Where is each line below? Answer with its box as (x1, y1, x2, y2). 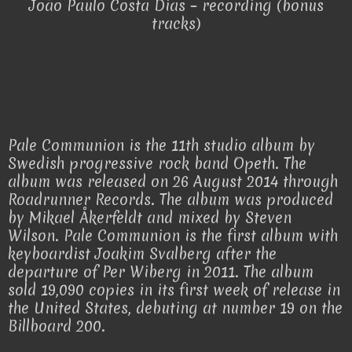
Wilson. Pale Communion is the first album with (8, 225, 338, 247)
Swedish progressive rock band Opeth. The (8, 153, 306, 174)
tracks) (152, 13, 200, 35)
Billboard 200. (8, 316, 105, 337)
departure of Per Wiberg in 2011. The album (8, 262, 313, 283)
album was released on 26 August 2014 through (8, 171, 338, 192)
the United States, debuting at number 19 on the (8, 298, 343, 319)
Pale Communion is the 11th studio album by (8, 135, 315, 156)
